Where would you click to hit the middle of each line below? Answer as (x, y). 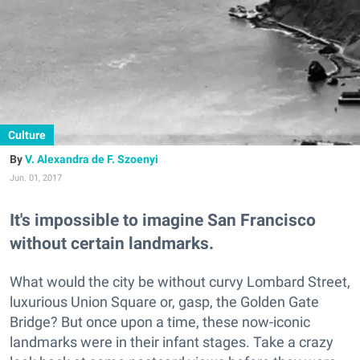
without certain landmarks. (112, 243)
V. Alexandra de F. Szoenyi (92, 159)
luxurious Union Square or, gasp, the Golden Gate (164, 302)
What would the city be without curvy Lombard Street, (180, 282)
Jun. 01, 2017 (36, 178)
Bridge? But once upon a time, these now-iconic (160, 322)
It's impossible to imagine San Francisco (163, 220)
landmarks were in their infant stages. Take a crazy (172, 342)
